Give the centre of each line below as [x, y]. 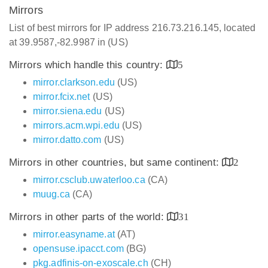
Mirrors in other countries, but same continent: [115, 162]
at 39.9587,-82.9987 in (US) [68, 42]
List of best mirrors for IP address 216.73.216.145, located [132, 28]
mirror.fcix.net [62, 97]
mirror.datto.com [67, 140]
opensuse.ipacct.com [78, 249]
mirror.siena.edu [68, 111]
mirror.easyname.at [74, 234]
